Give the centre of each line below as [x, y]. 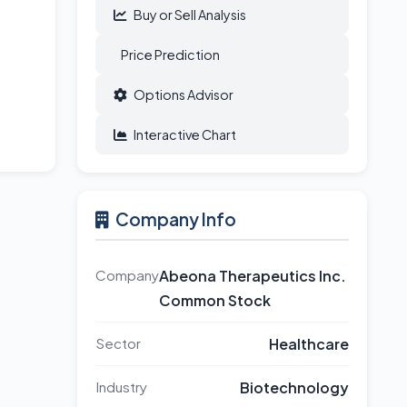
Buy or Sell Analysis [189, 15]
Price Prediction [170, 55]
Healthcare [308, 344]
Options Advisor [183, 94]
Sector [118, 343]
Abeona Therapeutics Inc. [252, 276]
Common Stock [214, 300]
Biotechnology [294, 387]
